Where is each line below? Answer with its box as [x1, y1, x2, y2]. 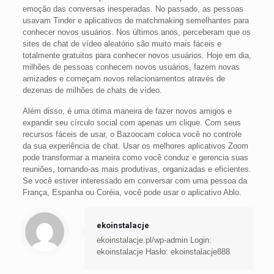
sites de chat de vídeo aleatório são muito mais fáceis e [22, 39, 221, 48]
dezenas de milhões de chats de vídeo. [22, 86, 162, 95]
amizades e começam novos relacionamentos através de [22, 74, 225, 83]
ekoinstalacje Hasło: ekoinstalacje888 [97, 247, 230, 256]
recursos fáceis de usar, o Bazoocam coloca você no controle [22, 130, 242, 139]
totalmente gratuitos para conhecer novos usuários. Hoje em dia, [22, 51, 251, 60]
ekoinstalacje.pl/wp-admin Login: [97, 235, 212, 245]
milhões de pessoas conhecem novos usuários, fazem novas [22, 62, 240, 72]
